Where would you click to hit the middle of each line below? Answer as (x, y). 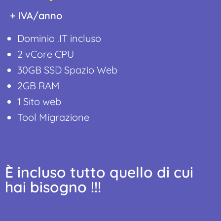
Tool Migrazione (53, 117)
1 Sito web (39, 101)
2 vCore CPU (46, 54)
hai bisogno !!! (53, 187)
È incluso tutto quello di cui (99, 172)
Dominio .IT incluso (59, 38)
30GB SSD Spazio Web (67, 70)
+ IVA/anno (36, 15)
